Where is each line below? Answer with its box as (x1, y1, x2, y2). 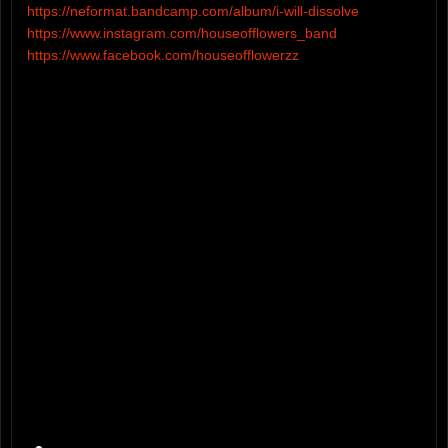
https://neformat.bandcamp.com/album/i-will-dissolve (27, 3, 359, 20)
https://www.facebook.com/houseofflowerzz (27, 47, 299, 64)
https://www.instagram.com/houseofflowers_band (27, 25, 337, 42)
